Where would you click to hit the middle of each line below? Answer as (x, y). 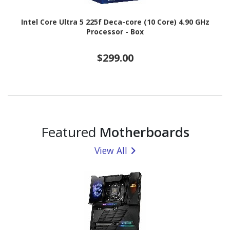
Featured (70, 132)
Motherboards (144, 132)
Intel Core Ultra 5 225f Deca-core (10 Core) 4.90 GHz (115, 22)
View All (111, 150)
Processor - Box (115, 32)
